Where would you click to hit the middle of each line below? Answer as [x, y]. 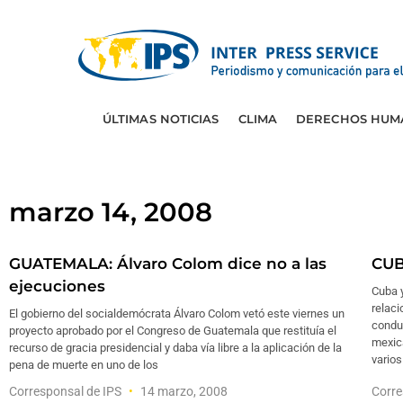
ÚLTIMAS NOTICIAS [161, 119]
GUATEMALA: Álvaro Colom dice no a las [168, 264]
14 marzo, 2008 [183, 391]
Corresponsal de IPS [67, 391]
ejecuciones [57, 286]
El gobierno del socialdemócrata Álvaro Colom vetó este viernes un [177, 313]
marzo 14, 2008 [111, 212]
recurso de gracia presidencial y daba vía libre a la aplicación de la [175, 348]
